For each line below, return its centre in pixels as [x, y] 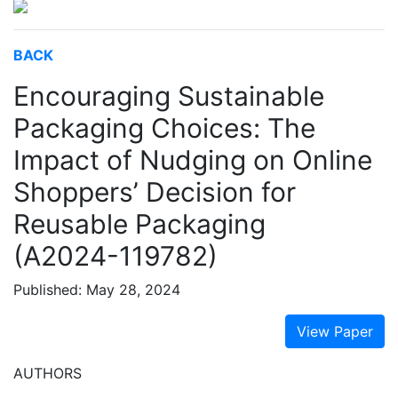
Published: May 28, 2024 [97, 290]
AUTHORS [48, 373]
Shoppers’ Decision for [155, 192]
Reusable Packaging [139, 224]
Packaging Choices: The [164, 128]
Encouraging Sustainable [169, 96]
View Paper [335, 331]
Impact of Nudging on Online [193, 160]
